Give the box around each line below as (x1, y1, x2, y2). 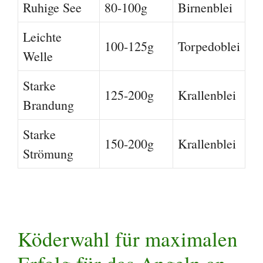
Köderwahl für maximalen (18, 224, 238, 252)
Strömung (23, 144, 73, 162)
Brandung (23, 96, 74, 113)
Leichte (23, 28, 62, 45)
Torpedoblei (178, 37, 240, 55)
